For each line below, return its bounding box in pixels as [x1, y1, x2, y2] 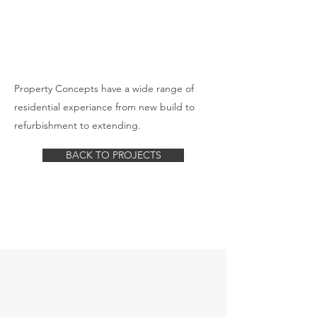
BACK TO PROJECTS [65, 149, 161, 161]
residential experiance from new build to [14, 100, 195, 113]
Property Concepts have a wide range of [14, 82, 194, 95]
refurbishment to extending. [14, 119, 141, 132]
